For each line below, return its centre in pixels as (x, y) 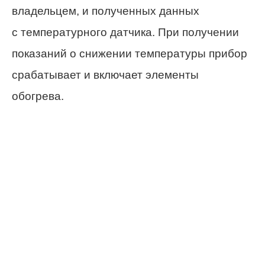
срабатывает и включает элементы (105, 75)
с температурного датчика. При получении (125, 33)
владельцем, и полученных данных (106, 11)
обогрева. (38, 96)
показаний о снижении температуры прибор (130, 54)
